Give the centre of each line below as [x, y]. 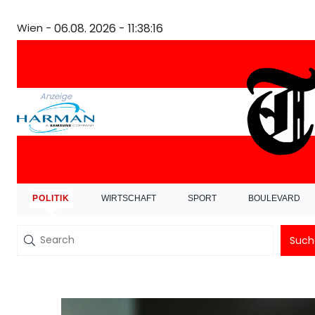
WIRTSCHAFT [129, 199]
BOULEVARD [275, 199]
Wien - [34, 28]
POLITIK [51, 199]
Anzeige [56, 97]
